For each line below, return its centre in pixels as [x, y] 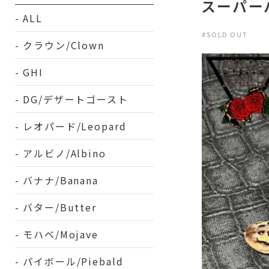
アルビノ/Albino [65, 153]
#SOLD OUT [225, 35]
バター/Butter [60, 207]
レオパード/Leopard [74, 126]
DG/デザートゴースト [76, 99]
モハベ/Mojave [61, 234]
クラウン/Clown [64, 45]
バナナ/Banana [61, 180]
